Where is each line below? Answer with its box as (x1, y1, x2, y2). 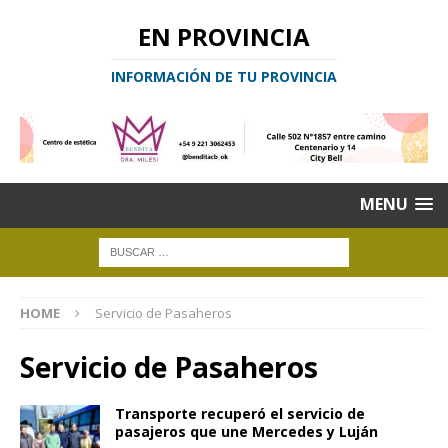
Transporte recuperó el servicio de (115, 404, 365, 424)
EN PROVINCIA (138, 20, 310, 53)
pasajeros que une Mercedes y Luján (115, 422, 378, 442)
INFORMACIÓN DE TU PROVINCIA (111, 67, 337, 86)
